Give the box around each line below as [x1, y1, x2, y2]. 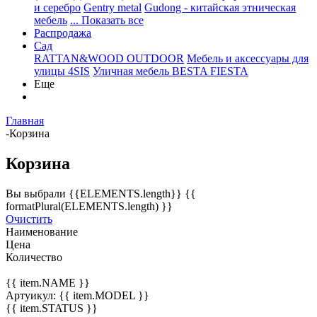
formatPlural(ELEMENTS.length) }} [6, 200, 173, 212]
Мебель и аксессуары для [187, 52, 309, 64]
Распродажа [34, 27, 91, 39]
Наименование [6, 225, 78, 238]
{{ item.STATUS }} [6, 301, 98, 314]
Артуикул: [6, 289, 59, 301]
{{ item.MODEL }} [59, 289, 149, 301]
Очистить [6, 212, 52, 225]
